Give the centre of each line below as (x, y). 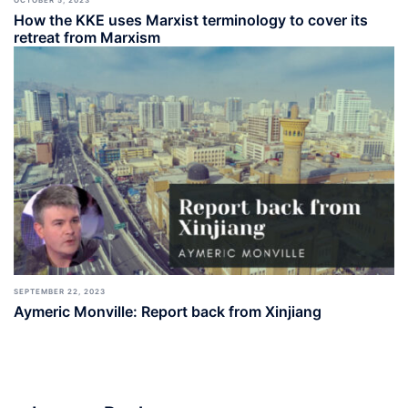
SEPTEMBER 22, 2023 (60, 291)
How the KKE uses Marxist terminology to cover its (191, 20)
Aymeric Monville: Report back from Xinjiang (168, 311)
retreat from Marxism (87, 37)
